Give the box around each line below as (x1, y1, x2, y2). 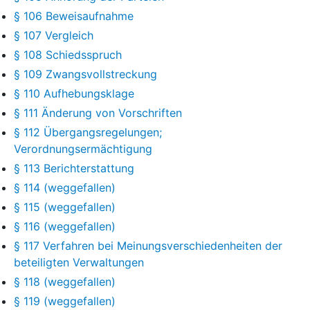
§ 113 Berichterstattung (14, 161, 134, 175)
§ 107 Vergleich (14, 28, 93, 42)
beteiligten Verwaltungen (14, 255, 144, 269)
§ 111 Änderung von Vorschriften (14, 105, 182, 120)
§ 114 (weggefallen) (14, 180, 116, 194)
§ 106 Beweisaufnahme (14, 8, 134, 23)
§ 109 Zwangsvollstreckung (14, 66, 157, 81)
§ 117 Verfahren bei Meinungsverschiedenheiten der (14, 238, 282, 253)
